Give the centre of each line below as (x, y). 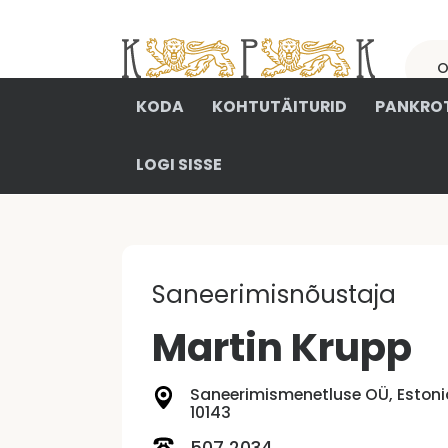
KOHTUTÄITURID (279, 106)
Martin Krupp (282, 347)
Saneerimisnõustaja (274, 294)
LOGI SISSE (179, 164)
